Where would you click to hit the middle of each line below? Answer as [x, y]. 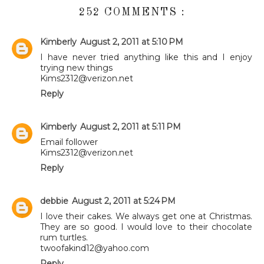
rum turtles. [64, 237]
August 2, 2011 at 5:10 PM [132, 42]
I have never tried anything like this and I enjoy [146, 57]
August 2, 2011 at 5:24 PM [124, 201]
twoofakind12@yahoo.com [95, 248]
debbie [54, 201]
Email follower [69, 142]
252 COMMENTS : [132, 12]
